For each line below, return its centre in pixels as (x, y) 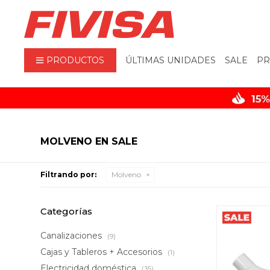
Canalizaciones (73, 236)
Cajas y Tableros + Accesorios (103, 252)
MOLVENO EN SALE (89, 141)
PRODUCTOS (76, 60)
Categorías (67, 211)
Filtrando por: (69, 174)
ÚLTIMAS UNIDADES (171, 60)
